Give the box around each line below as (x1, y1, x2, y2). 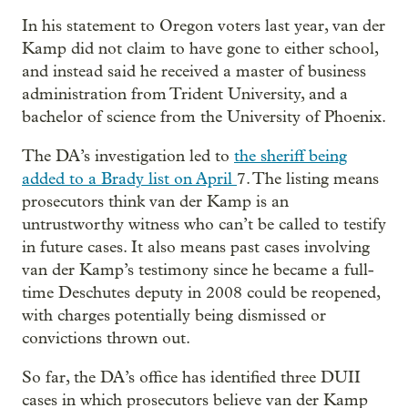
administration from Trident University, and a (22, 84, 348, 104)
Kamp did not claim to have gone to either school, (22, 38, 378, 58)
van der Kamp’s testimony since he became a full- (22, 260, 374, 280)
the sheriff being (234, 146, 347, 166)
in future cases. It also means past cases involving (22, 237, 370, 257)
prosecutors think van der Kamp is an (22, 191, 289, 211)
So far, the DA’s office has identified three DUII (22, 367, 361, 387)
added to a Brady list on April (22, 168, 237, 189)
